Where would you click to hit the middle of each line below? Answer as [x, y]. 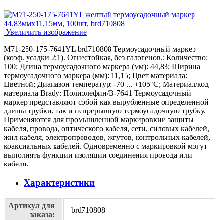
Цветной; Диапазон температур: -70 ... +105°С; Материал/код [106, 84]
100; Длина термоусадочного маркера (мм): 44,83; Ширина [102, 66]
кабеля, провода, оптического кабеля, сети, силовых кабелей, [107, 128]
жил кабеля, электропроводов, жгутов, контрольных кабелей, [107, 137]
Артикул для [31, 206]
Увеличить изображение [45, 32]
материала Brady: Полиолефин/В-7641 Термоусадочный [97, 93]
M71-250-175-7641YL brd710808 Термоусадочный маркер [100, 49]
